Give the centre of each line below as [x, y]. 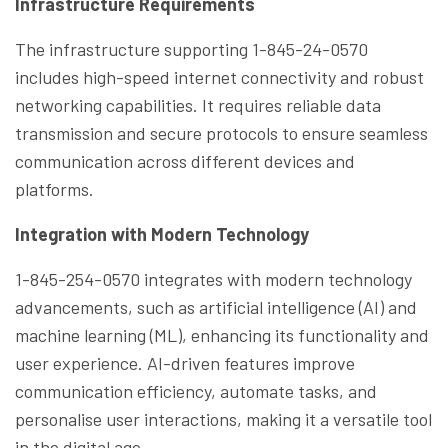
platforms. [54, 188]
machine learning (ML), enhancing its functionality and [222, 334]
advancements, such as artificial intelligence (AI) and [216, 306]
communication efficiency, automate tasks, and [196, 390]
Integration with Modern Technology [162, 233]
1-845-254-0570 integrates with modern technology [213, 278]
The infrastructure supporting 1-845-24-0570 [191, 48]
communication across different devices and [185, 160]
